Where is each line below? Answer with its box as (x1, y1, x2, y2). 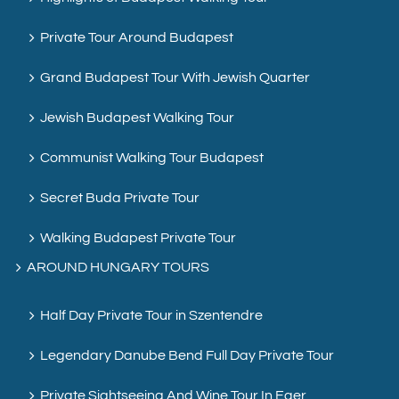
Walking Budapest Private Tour (40, 231, 236, 246)
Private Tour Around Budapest (40, 30, 233, 45)
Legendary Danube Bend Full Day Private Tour (40, 348, 334, 363)
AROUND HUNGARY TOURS (27, 260, 209, 275)
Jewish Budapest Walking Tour (40, 110, 234, 126)
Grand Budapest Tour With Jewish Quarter (40, 70, 310, 85)
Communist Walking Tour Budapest (40, 151, 264, 166)
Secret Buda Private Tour (40, 191, 199, 206)
